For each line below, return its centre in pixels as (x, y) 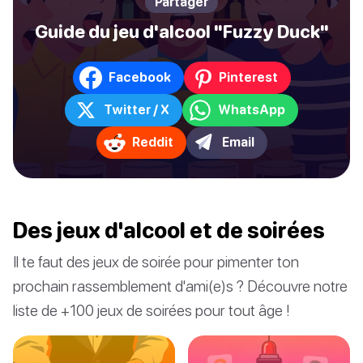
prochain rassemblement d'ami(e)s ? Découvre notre (180, 285)
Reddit (152, 142)
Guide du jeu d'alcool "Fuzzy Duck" (181, 31)
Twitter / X (137, 110)
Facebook (139, 77)
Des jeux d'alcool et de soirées (169, 230)
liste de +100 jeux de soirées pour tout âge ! (152, 310)
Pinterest (248, 77)
